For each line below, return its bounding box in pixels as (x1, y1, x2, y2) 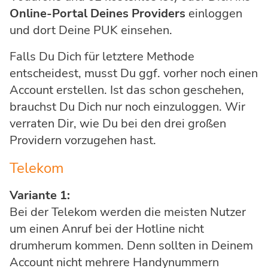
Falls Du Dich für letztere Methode (10, 48, 194, 65)
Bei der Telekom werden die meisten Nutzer (10, 203, 246, 220)
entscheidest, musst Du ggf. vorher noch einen (10, 65, 258, 81)
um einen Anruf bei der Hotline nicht (10, 220, 204, 237)
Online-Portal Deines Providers (10, 5, 185, 22)
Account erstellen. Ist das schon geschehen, (10, 81, 244, 98)
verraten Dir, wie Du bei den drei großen (10, 115, 226, 132)
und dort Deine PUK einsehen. (10, 22, 172, 38)
